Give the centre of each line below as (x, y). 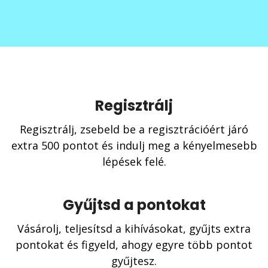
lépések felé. (134, 161)
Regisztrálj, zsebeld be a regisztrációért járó (134, 129)
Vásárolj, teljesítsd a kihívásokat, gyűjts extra (134, 228)
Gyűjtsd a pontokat (134, 205)
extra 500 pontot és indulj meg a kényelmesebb (134, 145)
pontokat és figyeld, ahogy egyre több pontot (134, 244)
